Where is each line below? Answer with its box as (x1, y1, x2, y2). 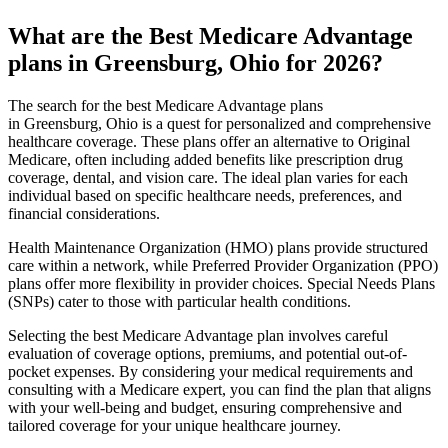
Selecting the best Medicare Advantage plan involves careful (8, 326, 388, 344)
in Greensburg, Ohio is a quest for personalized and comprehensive (8, 114, 431, 132)
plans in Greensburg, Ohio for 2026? (8, 49, 383, 76)
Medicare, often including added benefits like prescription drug (8, 150, 403, 168)
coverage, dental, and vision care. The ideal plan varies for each (8, 168, 408, 186)
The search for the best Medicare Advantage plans (8, 96, 323, 114)
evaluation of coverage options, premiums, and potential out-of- (8, 344, 407, 362)
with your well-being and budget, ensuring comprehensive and (8, 398, 402, 416)
